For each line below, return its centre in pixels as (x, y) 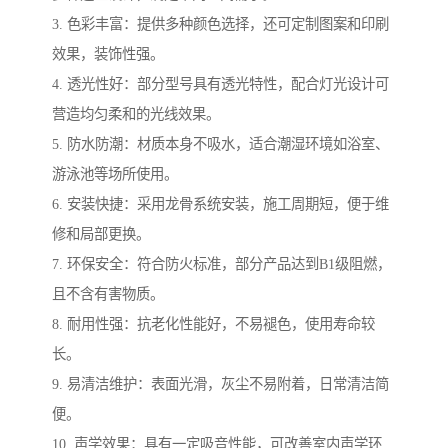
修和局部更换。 (101, 233)
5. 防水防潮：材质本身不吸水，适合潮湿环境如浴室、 (220, 143)
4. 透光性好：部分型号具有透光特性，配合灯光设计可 (220, 83)
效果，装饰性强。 (108, 53)
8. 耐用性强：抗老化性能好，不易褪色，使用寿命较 (213, 323)
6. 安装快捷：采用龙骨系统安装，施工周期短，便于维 (220, 203)
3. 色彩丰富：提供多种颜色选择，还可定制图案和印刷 (220, 23)
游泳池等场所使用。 (115, 173)
